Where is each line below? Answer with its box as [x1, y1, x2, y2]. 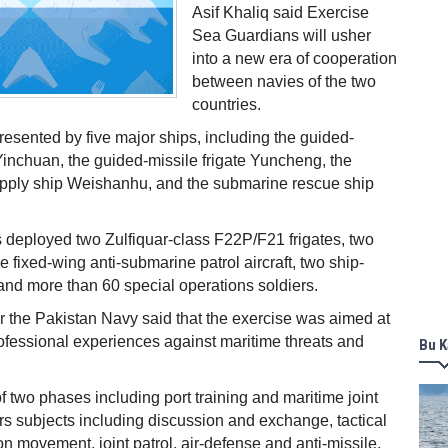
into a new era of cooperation [192, 50, 397, 67]
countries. [192, 96, 261, 113]
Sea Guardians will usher [192, 27, 371, 44]
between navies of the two [192, 73, 376, 90]
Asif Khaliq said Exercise [192, 4, 369, 21]
